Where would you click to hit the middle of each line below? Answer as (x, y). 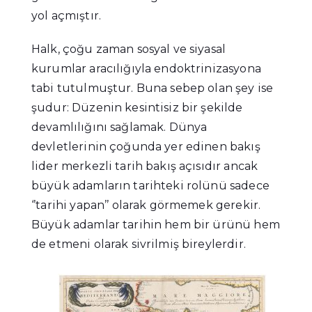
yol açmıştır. (66, 16)
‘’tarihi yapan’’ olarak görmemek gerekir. (146, 205)
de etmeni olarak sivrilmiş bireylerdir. (139, 244)
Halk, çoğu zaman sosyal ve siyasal (129, 49)
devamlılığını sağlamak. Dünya (119, 127)
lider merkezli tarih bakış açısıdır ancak (145, 166)
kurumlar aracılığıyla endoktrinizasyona (146, 69)
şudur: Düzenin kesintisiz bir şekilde (137, 108)
